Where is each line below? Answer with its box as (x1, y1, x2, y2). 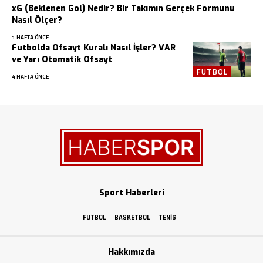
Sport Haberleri (99, 187, 164, 199)
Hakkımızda (108, 247, 155, 258)
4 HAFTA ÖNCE (12, 72, 49, 82)
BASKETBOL (114, 213, 150, 222)
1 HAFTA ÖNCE (12, 33, 49, 42)
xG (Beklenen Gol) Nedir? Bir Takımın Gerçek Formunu (12, 3, 235, 15)
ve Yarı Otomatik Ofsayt (12, 54, 112, 66)
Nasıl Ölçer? (12, 15, 62, 26)
